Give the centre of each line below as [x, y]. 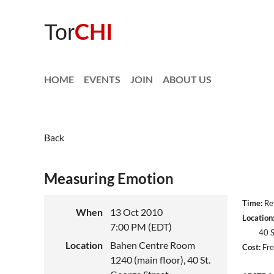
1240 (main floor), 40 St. [160, 260]
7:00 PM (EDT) [141, 227]
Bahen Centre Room [153, 245]
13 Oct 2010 [136, 212]
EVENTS [102, 79]
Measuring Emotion [109, 178]
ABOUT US [187, 79]
